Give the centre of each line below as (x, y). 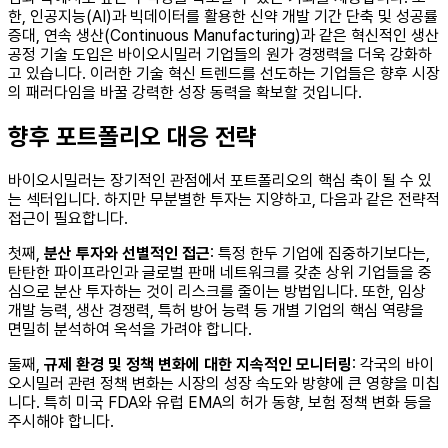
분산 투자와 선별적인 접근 (127, 254)
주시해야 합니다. (61, 422)
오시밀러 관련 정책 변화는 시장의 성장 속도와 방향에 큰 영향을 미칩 (224, 384)
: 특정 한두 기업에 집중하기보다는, (320, 254)
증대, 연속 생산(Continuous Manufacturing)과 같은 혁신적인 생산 (223, 36)
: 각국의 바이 (393, 365)
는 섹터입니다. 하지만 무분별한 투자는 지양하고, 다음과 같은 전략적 (224, 200)
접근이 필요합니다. (68, 219)
